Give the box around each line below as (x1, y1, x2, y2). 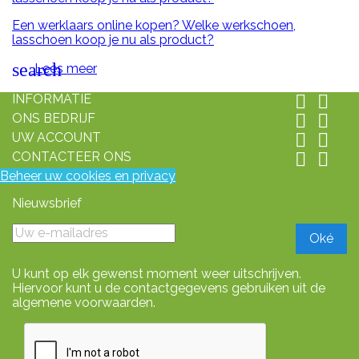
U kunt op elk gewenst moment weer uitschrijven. (12, 266, 301, 282)
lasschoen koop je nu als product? (12, 32, 214, 48)
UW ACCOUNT (12, 130, 101, 146)
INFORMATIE (12, 91, 91, 107)
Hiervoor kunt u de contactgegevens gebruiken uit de (12, 280, 325, 296)
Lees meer (31, 61, 97, 77)
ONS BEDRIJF (12, 111, 95, 127)
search (12, 59, 62, 81)
